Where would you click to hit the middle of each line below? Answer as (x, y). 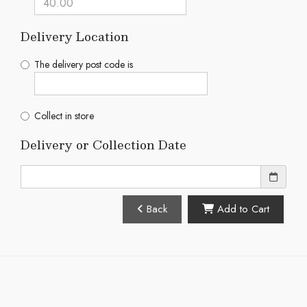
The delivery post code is (84, 64)
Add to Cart (242, 209)
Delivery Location (75, 36)
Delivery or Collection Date (103, 144)
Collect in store (64, 115)
